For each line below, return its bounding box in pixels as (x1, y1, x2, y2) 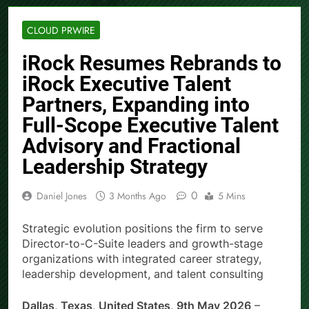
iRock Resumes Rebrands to (22, 51, 281, 76)
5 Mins (218, 189, 246, 203)
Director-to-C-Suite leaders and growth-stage (22, 237, 263, 251)
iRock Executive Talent (22, 72, 231, 97)
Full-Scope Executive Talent (22, 113, 279, 138)
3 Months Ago (109, 189, 166, 203)
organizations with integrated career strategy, (22, 252, 261, 266)
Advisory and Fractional (22, 134, 241, 159)
